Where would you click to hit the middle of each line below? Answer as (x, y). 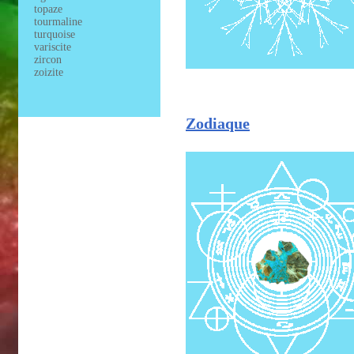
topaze (48, 9)
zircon (48, 60)
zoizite (49, 72)
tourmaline (58, 22)
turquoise (55, 34)
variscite (53, 47)
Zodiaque (218, 123)
